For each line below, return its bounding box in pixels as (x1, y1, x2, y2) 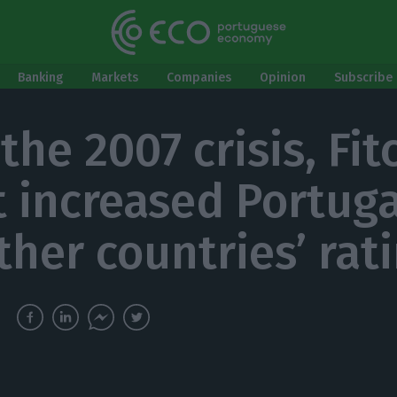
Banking (18, 70, 63, 85)
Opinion (260, 70, 306, 85)
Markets (91, 70, 138, 85)
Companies (167, 70, 231, 85)
